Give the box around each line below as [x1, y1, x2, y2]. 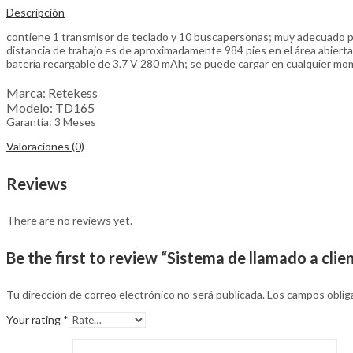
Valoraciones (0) [6, 139, 84, 153]
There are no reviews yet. [6, 214, 132, 228]
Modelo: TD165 [6, 99, 95, 115]
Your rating [6, 313, 63, 327]
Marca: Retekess [6, 84, 98, 100]
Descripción [6, 5, 65, 19]
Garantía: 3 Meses [6, 114, 96, 128]
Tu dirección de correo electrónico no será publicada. [6, 288, 265, 302]
